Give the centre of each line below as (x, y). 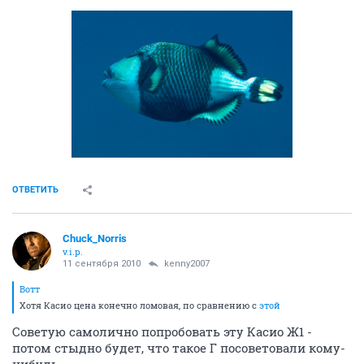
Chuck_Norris (95, 238)
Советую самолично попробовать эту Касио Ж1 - (162, 331)
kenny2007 (187, 263)
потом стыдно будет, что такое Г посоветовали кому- (179, 347)
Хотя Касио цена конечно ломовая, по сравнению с (139, 305)
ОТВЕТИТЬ (35, 189)
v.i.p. (73, 251)
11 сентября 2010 (102, 263)
